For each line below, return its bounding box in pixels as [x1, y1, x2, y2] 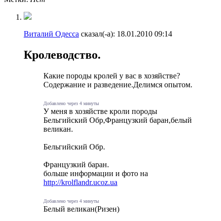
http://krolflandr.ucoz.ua [43, 178, 117, 186]
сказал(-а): [79, 29, 115, 38]
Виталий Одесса [24, 29, 79, 38]
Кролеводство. [24, 48, 101, 61]
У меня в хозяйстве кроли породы [43, 107, 157, 115]
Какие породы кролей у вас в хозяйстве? [43, 71, 180, 80]
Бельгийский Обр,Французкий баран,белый [43, 115, 192, 124]
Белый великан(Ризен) [43, 204, 119, 213]
